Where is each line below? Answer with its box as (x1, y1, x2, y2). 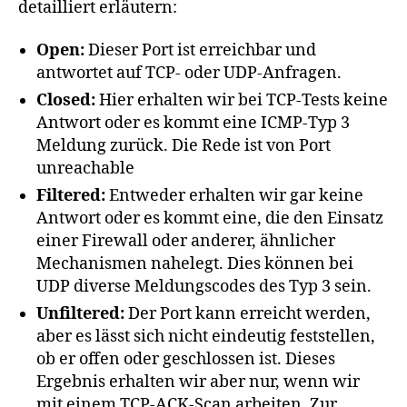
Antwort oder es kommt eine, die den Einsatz (36, 208, 383, 230)
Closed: (36, 90, 95, 112)
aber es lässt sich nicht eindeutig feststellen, (36, 326, 375, 348)
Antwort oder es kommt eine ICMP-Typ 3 (36, 113, 350, 134)
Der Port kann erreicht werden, (128, 303, 371, 325)
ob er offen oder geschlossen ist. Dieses (36, 349, 335, 371)
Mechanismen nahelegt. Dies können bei (36, 253, 353, 275)
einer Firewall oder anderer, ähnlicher (36, 231, 335, 253)
